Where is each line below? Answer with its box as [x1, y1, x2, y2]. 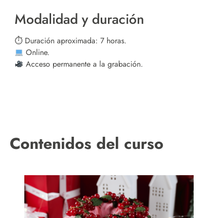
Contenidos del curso [10, 132, 163, 155]
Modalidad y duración [15, 9, 144, 30]
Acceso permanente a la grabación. [23, 58, 144, 70]
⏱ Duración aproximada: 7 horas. [15, 35, 127, 47]
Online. [23, 47, 50, 58]
